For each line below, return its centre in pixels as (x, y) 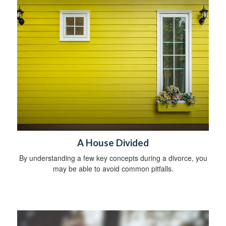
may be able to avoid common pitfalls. (113, 169)
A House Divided (113, 143)
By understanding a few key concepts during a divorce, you (113, 158)
